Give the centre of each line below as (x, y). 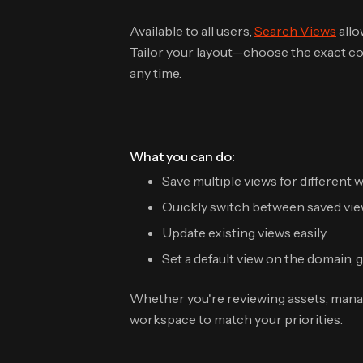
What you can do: (182, 156)
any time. (156, 73)
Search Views (295, 31)
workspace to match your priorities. (236, 319)
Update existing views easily (244, 233)
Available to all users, (192, 31)
